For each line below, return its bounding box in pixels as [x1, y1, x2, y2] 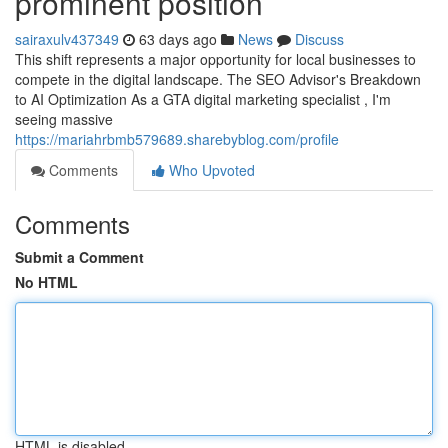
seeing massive [15, 109, 113, 129]
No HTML [15, 272, 78, 292]
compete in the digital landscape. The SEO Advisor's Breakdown [15, 69, 421, 89]
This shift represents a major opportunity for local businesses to [15, 49, 416, 69]
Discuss [295, 29, 344, 49]
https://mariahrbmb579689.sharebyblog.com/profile [15, 129, 339, 149]
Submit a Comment [15, 247, 144, 267]
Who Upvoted [165, 160, 255, 180]
